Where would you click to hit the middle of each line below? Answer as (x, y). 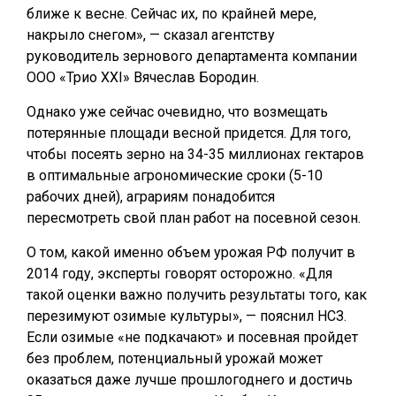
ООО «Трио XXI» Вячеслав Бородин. (143, 77)
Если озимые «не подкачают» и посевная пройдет (192, 337)
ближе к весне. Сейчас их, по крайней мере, (171, 14)
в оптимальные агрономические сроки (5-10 (175, 175)
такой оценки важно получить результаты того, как (197, 295)
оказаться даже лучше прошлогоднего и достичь (190, 380)
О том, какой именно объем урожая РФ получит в (191, 252)
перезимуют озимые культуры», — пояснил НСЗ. (187, 316)
